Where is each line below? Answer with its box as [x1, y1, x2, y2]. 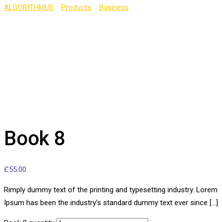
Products [61, 2, 91, 12]
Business [99, 2, 129, 12]
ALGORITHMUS [4, 2, 54, 12]
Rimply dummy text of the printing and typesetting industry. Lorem [4, 185, 218, 195]
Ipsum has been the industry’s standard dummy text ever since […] [4, 198, 218, 208]
